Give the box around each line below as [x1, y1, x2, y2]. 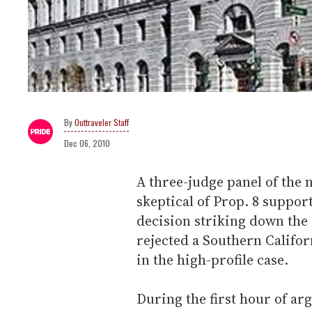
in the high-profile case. [136, 249, 288, 270]
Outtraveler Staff [75, 116, 129, 128]
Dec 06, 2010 [64, 136, 110, 149]
